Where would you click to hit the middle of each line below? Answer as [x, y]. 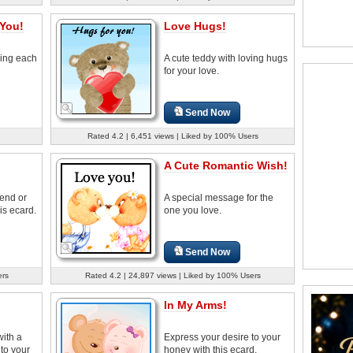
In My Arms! [195, 305]
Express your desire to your [222, 337]
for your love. [191, 71]
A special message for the [219, 197]
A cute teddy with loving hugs [226, 58]
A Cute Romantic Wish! [226, 165]
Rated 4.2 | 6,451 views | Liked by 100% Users [173, 136]
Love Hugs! [195, 26]
